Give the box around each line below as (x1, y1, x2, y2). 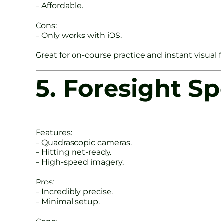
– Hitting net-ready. (36, 147, 111, 157)
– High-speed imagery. (36, 157, 124, 167)
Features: (36, 127, 72, 137)
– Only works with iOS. (36, 30, 122, 40)
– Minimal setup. (36, 196, 100, 206)
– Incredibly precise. (36, 186, 113, 196)
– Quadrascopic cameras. (36, 137, 132, 147)
